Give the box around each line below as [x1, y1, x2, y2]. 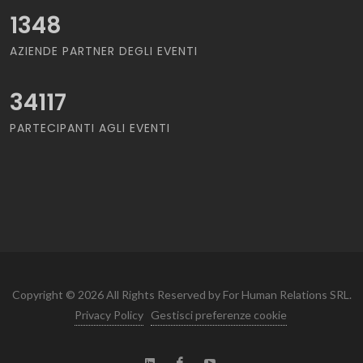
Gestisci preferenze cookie [150, 307, 287, 322]
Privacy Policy [74, 307, 143, 322]
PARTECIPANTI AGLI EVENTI [10, 119, 170, 136]
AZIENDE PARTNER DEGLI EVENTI [10, 42, 198, 59]
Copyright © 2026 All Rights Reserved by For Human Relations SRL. [11, 287, 352, 301]
